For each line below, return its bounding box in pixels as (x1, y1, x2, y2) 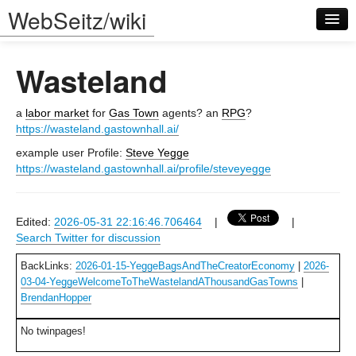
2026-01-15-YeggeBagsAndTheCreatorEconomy (75, 260, 295, 272)
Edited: (16, 215, 54, 228)
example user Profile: (16, 146, 126, 159)
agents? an (159, 106, 222, 119)
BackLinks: (21, 260, 75, 272)
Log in (16, 150, 51, 166)
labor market (25, 106, 89, 119)
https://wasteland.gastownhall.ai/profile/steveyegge (16, 162, 271, 175)
